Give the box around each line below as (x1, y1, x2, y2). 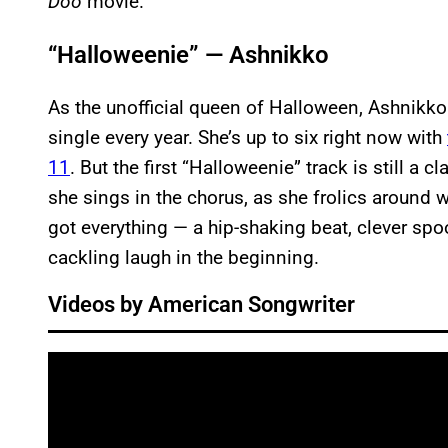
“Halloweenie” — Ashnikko (48, 41, 329, 70)
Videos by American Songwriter (48, 292, 355, 318)
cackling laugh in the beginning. (48, 246, 319, 270)
